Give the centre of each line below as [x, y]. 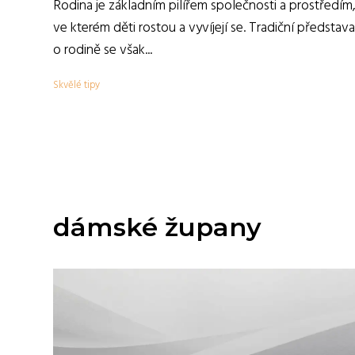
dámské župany [157, 227]
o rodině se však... [103, 50]
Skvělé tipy [76, 85]
